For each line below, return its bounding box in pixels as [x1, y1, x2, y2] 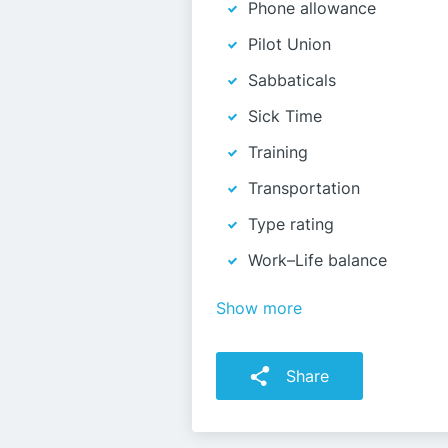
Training [248, 142, 308, 162]
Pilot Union [248, 34, 331, 54]
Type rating [248, 214, 334, 234]
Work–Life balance [248, 250, 387, 270]
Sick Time [248, 106, 322, 126]
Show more [216, 298, 302, 318]
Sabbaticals [248, 70, 336, 90]
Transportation [248, 178, 360, 198]
